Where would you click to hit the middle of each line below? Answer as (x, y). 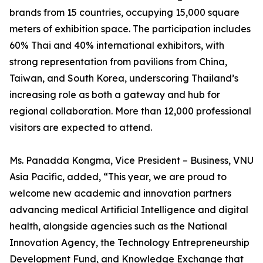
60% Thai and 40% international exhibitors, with (117, 45)
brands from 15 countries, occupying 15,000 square (124, 13)
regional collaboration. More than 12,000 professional (130, 111)
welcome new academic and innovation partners (120, 193)
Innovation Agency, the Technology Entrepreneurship (129, 243)
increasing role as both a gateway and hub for (115, 95)
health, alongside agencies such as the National (118, 226)
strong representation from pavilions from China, (118, 62)
